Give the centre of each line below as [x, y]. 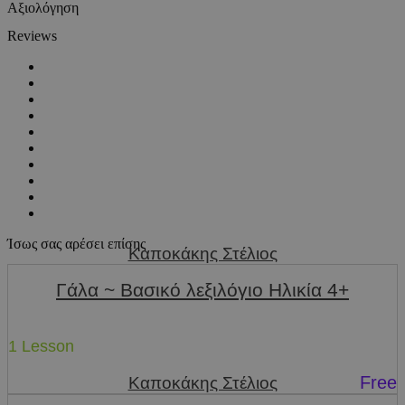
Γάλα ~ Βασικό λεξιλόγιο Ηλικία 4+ [202, 290]
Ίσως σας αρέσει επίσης [76, 243]
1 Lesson [41, 346]
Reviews [32, 35]
